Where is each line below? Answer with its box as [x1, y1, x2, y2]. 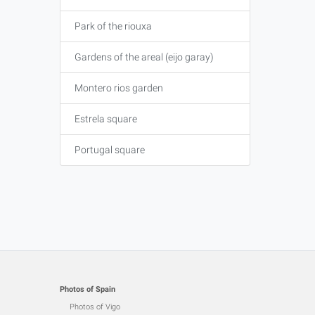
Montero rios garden [74, 82, 163, 94]
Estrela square [74, 113, 137, 124]
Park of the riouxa [74, 20, 152, 32]
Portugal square [74, 144, 145, 155]
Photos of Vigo [69, 302, 120, 311]
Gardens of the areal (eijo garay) [74, 51, 214, 63]
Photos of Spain [59, 285, 115, 294]
